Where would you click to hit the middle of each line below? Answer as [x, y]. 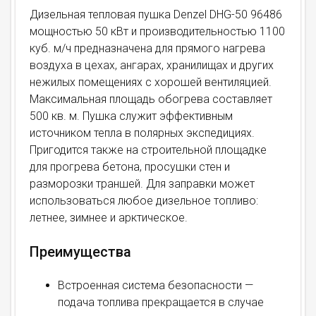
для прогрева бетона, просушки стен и [130, 167]
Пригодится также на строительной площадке [148, 150]
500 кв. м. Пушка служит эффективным [131, 116]
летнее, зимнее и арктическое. [109, 218]
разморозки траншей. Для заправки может [142, 184]
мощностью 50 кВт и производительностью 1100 [157, 31]
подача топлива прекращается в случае [161, 302]
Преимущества [80, 252]
